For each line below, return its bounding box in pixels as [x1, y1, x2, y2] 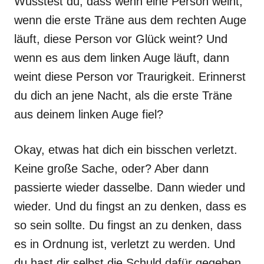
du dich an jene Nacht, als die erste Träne [14, 89, 232, 102]
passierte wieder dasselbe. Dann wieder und [14, 181, 245, 194]
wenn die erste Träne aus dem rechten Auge [14, 14, 246, 27]
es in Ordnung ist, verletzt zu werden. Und [14, 237, 235, 250]
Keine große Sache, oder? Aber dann [14, 162, 209, 175]
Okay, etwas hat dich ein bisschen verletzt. [14, 143, 237, 156]
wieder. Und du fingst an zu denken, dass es [14, 200, 246, 213]
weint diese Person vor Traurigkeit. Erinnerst [14, 70, 246, 83]
